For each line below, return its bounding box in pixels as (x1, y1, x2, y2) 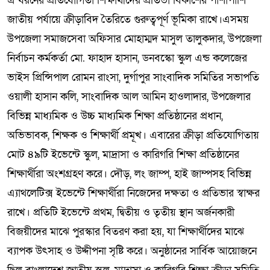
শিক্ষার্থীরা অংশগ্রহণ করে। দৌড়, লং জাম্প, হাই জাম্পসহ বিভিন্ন (7, 166, 251, 181)
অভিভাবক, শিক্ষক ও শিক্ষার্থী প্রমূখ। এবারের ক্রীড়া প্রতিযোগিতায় (7, 128, 259, 142)
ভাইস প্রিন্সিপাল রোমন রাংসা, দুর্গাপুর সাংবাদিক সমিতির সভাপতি (7, 70, 259, 84)
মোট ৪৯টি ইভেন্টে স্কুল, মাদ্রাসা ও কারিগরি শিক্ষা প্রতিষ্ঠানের (7, 147, 239, 162)
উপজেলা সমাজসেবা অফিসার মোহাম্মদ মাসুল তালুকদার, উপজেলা (7, 31, 262, 46)
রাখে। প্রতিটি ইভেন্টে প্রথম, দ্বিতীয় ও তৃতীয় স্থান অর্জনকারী (7, 205, 234, 219)
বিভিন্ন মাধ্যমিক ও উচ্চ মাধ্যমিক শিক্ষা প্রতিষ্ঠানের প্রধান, (7, 108, 223, 123)
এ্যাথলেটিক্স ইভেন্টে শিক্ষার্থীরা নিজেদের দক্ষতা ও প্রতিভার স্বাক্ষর (7, 186, 260, 200)
